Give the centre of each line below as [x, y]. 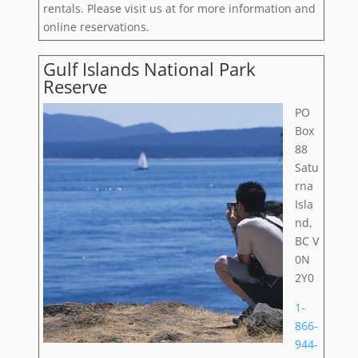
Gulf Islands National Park [149, 68]
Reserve [75, 86]
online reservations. [96, 26]
